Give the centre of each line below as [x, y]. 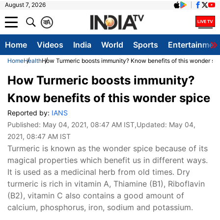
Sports [146, 45]
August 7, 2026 [25, 5]
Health [33, 61]
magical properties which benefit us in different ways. [108, 160]
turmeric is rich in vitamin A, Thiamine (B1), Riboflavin [106, 184]
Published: [25, 124]
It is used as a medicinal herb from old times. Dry [99, 172]
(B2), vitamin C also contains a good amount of [96, 195]
